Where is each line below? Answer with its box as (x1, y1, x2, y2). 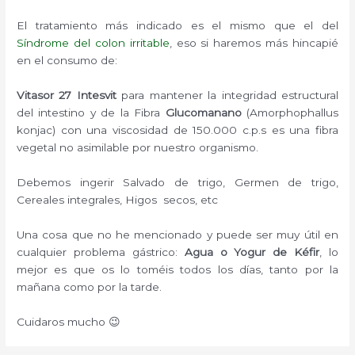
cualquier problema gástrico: (17, 245, 185, 258)
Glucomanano (165, 106, 242, 120)
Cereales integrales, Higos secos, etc (17, 193, 219, 206)
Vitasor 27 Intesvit (17, 89, 116, 102)
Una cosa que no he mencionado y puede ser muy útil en (17, 227, 338, 241)
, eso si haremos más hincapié (169, 36, 338, 50)
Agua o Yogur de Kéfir (184, 245, 320, 258)
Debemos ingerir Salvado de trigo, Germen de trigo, (17, 175, 338, 189)
